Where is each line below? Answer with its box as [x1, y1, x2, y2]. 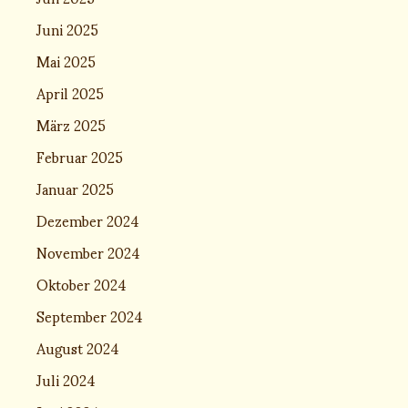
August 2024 [36, 325, 119, 369]
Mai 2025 [36, 38, 96, 82]
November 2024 [36, 229, 140, 273]
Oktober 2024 [36, 261, 127, 305]
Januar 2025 [36, 166, 114, 209]
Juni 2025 [36, 6, 98, 50]
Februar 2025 [36, 134, 123, 178]
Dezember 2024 [36, 198, 139, 241]
